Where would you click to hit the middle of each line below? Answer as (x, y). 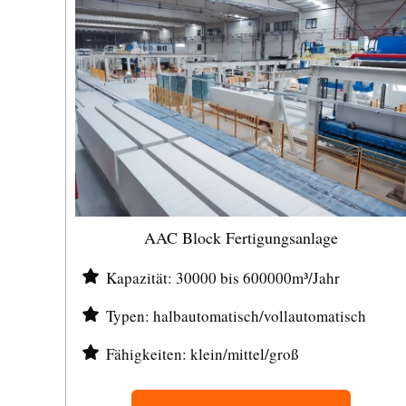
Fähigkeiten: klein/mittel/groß (203, 354)
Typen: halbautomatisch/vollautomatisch (236, 316)
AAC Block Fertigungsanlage (242, 237)
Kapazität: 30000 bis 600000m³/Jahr (223, 278)
